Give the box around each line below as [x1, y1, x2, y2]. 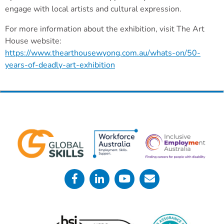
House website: [5, 35, 61, 46]
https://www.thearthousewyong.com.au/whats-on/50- [5, 47, 200, 58]
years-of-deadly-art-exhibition [5, 59, 115, 70]
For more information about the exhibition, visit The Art [5, 23, 204, 34]
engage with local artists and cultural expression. [5, 3, 181, 14]
